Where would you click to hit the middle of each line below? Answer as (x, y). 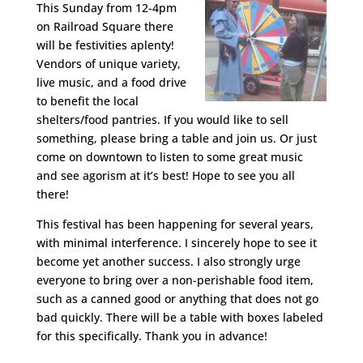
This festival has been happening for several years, (175, 224)
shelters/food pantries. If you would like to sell (162, 120)
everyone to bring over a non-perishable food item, (175, 280)
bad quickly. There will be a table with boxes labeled (179, 317)
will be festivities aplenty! (105, 45)
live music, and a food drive (111, 82)
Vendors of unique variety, (108, 64)
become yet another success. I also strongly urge (168, 261)
